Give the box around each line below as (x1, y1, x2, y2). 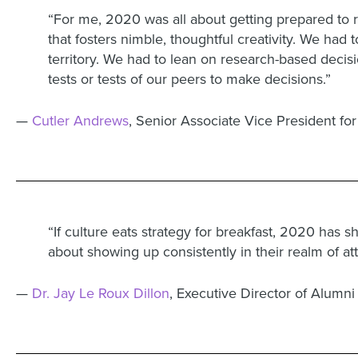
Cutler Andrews (32, 112, 129, 129)
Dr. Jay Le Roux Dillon (32, 284, 169, 302)
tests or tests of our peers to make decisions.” (48, 70, 335, 88)
